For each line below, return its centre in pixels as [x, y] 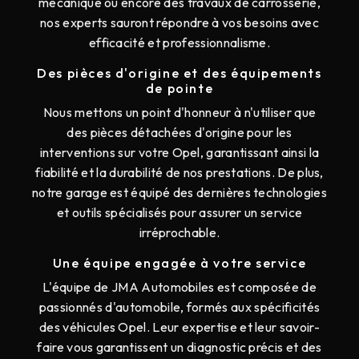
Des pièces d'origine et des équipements [179, 73]
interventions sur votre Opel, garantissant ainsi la [179, 153]
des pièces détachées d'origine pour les [179, 133]
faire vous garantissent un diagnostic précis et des [179, 347]
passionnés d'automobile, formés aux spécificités [179, 307]
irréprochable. [179, 233]
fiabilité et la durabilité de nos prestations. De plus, [179, 173]
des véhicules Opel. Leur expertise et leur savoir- [179, 327]
